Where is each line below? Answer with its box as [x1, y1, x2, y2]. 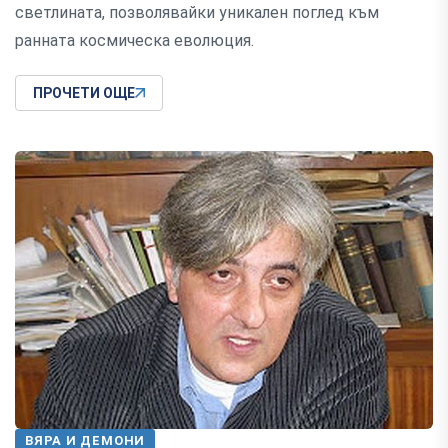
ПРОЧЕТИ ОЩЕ [33, 85, 135, 102]
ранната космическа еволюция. [15, 31, 254, 51]
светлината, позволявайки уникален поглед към [15, 3, 379, 23]
